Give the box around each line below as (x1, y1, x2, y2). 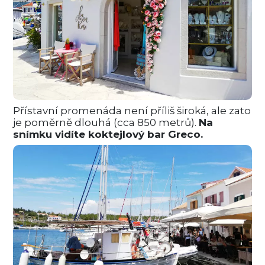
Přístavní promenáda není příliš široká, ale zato (13, 104, 251, 117)
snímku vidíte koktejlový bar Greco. (13, 128, 203, 140)
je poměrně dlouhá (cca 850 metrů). (13, 116, 199, 128)
